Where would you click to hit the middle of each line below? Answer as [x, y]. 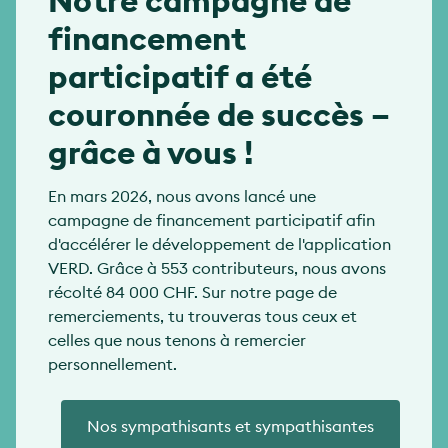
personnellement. [112, 364]
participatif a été [180, 77]
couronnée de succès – [219, 115]
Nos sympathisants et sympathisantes [230, 426]
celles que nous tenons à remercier [177, 340]
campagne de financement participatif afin [211, 220]
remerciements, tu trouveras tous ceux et [202, 316]
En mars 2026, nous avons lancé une [182, 196]
